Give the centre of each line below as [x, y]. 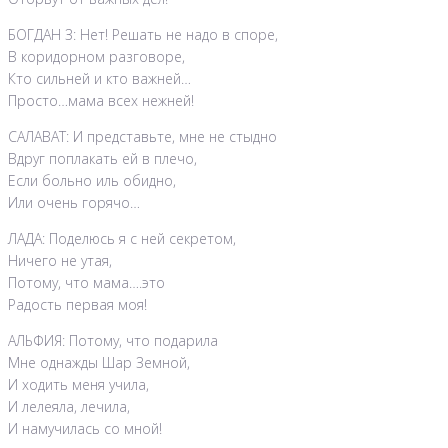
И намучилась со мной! [85, 429]
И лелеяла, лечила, [69, 407]
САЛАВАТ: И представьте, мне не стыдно [142, 137]
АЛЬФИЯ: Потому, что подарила [113, 341]
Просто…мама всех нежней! [101, 101]
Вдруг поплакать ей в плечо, [102, 159]
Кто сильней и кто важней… [99, 79]
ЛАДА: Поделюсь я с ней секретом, [122, 239]
